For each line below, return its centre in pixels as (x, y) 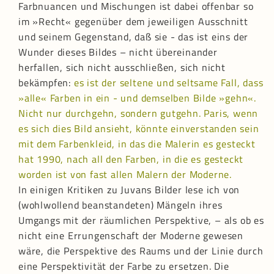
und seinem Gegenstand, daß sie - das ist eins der (134, 37)
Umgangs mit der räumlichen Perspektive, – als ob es (141, 220)
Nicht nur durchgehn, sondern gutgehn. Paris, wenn (139, 113)
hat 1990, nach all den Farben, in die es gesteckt (131, 159)
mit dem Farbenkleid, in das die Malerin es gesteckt (137, 144)
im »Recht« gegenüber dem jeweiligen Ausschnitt (133, 22)
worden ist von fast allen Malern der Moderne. (125, 175)
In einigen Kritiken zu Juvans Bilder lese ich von (129, 190)
